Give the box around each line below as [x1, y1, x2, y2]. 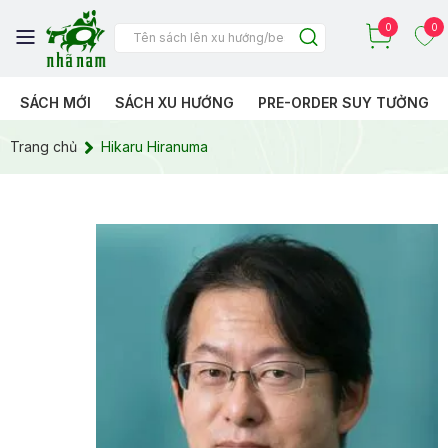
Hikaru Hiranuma [101, 137, 208, 155]
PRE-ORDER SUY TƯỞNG [258, 93, 429, 111]
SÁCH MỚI [20, 93, 91, 111]
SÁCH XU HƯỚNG [115, 93, 234, 111]
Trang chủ [10, 137, 77, 155]
